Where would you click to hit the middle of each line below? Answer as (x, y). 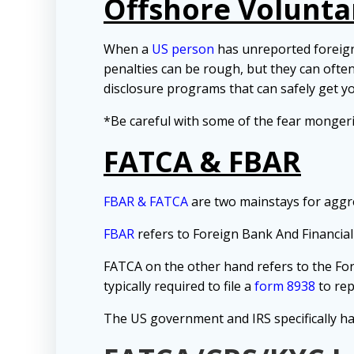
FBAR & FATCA (146, 202)
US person (183, 49)
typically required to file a (179, 286)
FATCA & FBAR (202, 162)
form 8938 (285, 286)
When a (128, 49)
